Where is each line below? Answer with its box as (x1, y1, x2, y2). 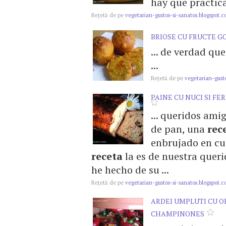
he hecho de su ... (91, 163, 169, 177)
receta (91, 149, 123, 163)
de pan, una (151, 122, 207, 136)
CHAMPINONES (151, 209, 204, 218)
